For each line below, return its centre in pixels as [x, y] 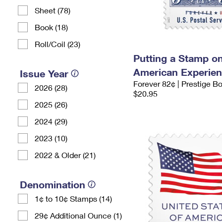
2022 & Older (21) [65, 155]
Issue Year [44, 73]
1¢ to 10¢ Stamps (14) [73, 198]
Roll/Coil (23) [57, 44]
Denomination [53, 184]
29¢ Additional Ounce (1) [78, 215]
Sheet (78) [53, 10]
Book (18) [51, 27]
